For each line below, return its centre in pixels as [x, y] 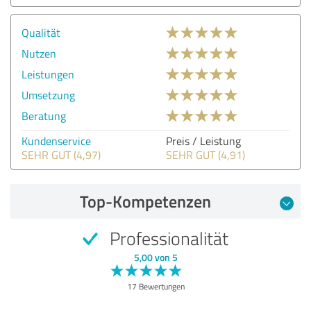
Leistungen [48, 74]
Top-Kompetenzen [145, 201]
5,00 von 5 [155, 257]
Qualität [41, 32]
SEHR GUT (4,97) [61, 154]
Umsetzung [48, 95]
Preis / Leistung [203, 141]
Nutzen [39, 53]
